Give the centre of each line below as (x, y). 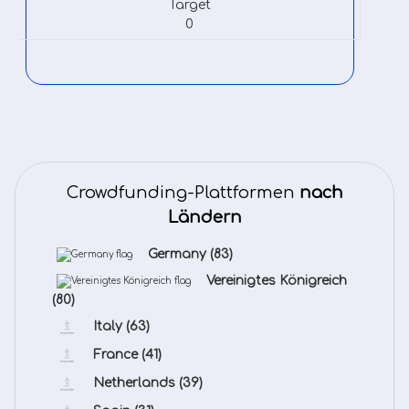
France (117, 355)
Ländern (204, 217)
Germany (179, 254)
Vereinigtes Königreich (277, 281)
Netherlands (136, 383)
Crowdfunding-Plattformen (183, 193)
